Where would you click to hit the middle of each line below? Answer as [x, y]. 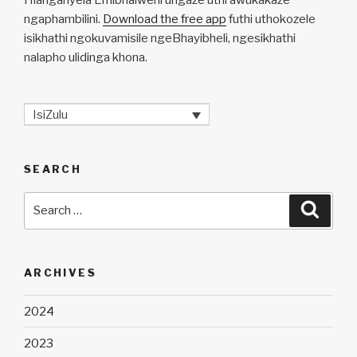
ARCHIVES [60, 272]
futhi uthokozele [271, 19]
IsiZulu [50, 114]
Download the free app [165, 19]
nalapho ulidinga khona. [86, 57]
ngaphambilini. [63, 19]
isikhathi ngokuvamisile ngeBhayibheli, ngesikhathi [160, 38]
